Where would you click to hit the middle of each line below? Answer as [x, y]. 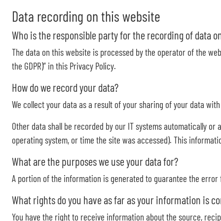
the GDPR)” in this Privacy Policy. [64, 66]
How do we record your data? [65, 87]
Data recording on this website [86, 16]
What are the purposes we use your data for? [95, 161]
